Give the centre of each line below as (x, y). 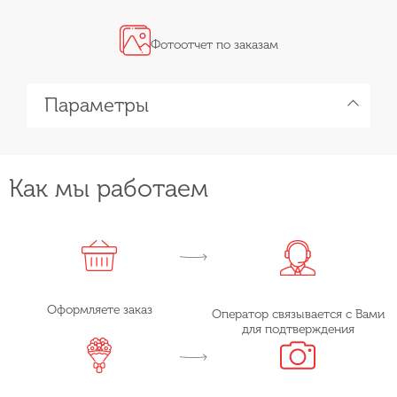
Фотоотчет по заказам (214, 44)
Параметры (97, 105)
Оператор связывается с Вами (298, 314)
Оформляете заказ (99, 309)
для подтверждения (298, 329)
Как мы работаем (109, 188)
